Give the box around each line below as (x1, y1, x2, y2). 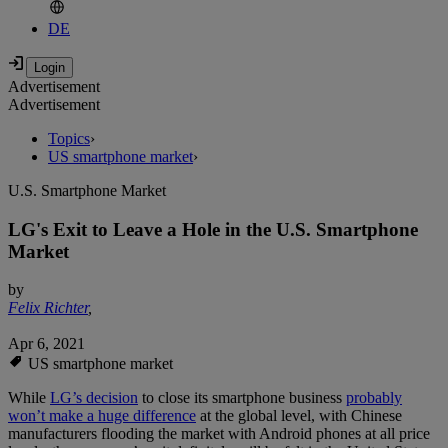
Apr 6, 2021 (8, 335, 85, 353)
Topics (48, 130, 90, 148)
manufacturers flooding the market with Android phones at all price (8, 425, 430, 443)
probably (346, 389, 402, 407)
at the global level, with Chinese (196, 407, 402, 425)
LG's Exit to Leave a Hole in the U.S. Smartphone (8, 218, 418, 240)
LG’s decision (50, 389, 138, 407)
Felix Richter (8, 299, 88, 317)
